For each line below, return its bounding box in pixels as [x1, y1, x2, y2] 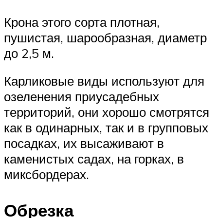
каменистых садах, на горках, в [4, 151, 184, 167]
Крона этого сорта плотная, [4, 14, 160, 30]
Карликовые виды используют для [4, 73, 204, 89]
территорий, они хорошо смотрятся [4, 104, 209, 120]
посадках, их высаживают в [4, 135, 164, 151]
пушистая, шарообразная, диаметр [4, 29, 207, 45]
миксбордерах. [4, 166, 89, 182]
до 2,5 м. [4, 45, 54, 61]
